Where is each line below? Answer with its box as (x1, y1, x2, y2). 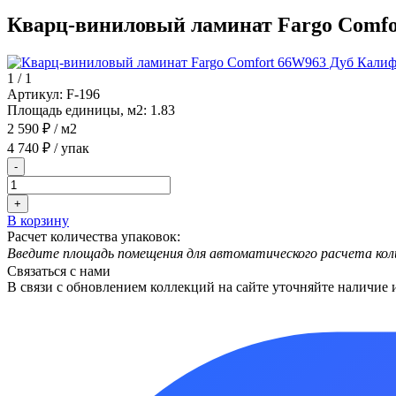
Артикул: (7, 86, 63, 102)
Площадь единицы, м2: (7, 102, 147, 118)
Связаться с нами (7, 263, 110, 278)
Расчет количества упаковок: (7, 228, 180, 244)
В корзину (7, 212, 69, 228)
